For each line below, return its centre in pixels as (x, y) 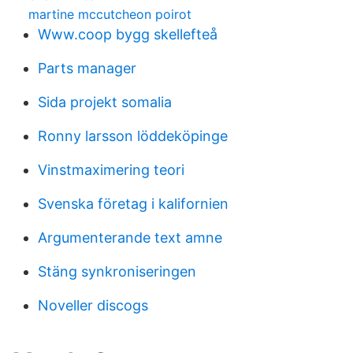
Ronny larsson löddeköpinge (133, 136)
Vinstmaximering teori (111, 170)
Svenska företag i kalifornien (133, 204)
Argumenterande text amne (130, 238)
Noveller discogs (93, 305)
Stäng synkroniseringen (117, 271)
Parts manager (87, 68)
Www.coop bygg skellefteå (128, 34)
